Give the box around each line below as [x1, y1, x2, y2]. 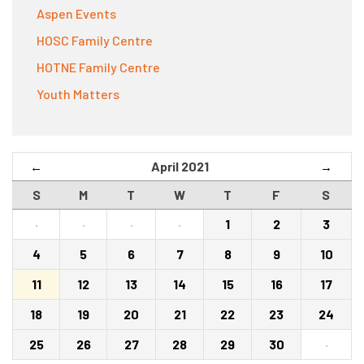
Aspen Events [37, 6, 116, 21]
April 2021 [151, 158, 209, 174]
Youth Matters [37, 86, 119, 102]
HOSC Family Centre [37, 32, 153, 48]
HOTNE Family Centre [37, 59, 160, 75]
